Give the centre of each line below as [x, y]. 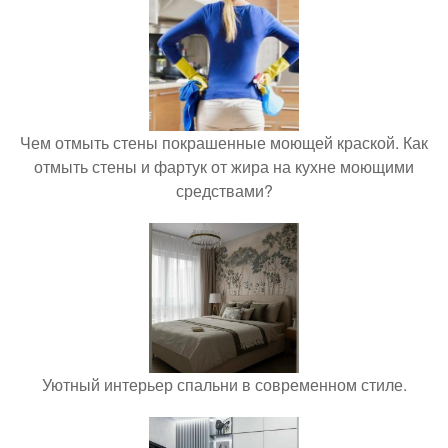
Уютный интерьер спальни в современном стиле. [224, 384]
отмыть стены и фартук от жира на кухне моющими [224, 166]
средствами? [224, 190]
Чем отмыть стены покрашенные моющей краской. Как [224, 142]
